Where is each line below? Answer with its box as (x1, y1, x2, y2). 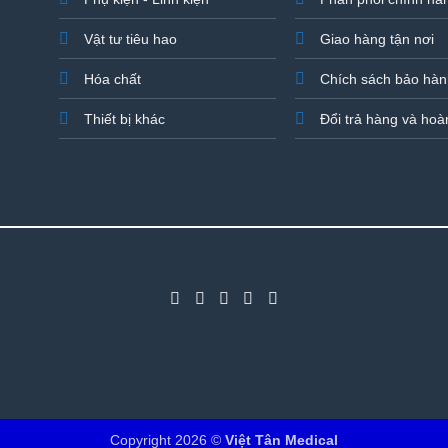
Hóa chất (83, 71, 141, 88)
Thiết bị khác (83, 111, 165, 128)
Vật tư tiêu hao (83, 31, 177, 48)
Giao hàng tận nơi (320, 31, 435, 48)
